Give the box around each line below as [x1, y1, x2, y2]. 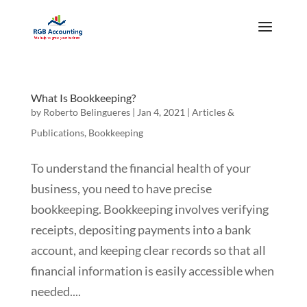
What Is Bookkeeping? [30, 91, 136, 104]
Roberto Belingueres [42, 106, 130, 118]
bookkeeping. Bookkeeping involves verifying [30, 201, 269, 217]
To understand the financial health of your [30, 160, 251, 175]
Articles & [191, 106, 234, 118]
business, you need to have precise [30, 181, 212, 196]
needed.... [30, 284, 81, 299]
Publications [30, 127, 84, 138]
